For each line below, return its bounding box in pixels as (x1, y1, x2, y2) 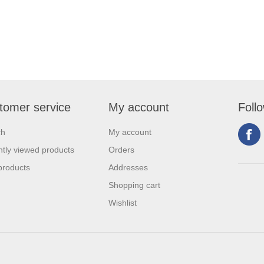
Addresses (108, 163, 148, 172)
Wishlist (108, 198, 137, 207)
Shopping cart (108, 180, 160, 190)
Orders (108, 145, 134, 154)
